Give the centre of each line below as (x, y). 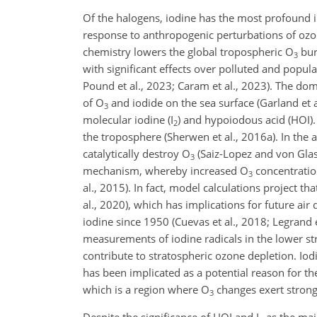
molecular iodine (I (128, 120)
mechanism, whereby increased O (166, 171)
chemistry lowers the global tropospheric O (188, 52)
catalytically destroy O (137, 154)
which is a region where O (146, 289)
